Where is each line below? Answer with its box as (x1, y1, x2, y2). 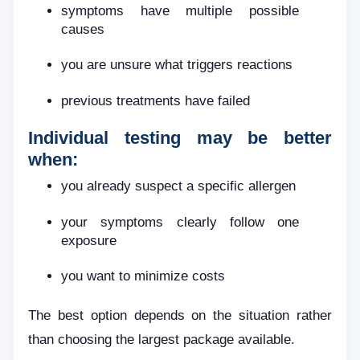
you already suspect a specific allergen (61, 178, 297, 194)
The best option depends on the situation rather (28, 307, 332, 322)
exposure (61, 232, 117, 247)
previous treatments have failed (61, 92, 251, 108)
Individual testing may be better (28, 128, 332, 149)
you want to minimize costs (61, 268, 226, 284)
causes (61, 21, 105, 36)
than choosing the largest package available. (28, 331, 295, 346)
